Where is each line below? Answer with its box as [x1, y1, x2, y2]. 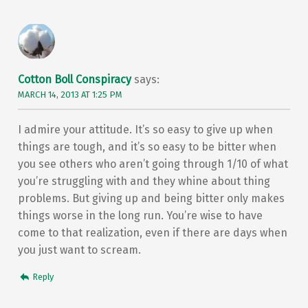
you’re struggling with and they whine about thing [17, 175, 270, 188]
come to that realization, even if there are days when [17, 226, 287, 240]
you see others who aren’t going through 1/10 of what [17, 157, 288, 171]
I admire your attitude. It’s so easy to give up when [17, 123, 273, 137]
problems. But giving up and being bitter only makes [17, 192, 285, 206]
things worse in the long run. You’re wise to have [17, 209, 263, 223]
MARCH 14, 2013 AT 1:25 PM [17, 89, 122, 100]
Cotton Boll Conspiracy [17, 73, 131, 87]
